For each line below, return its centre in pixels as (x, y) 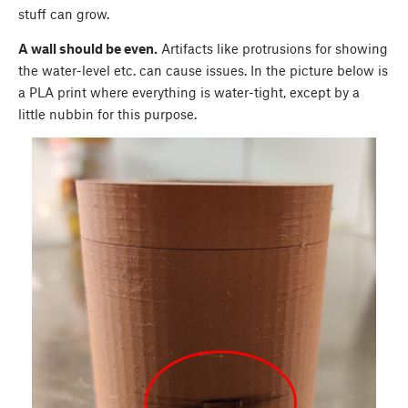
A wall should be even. (88, 48)
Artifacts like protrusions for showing (273, 48)
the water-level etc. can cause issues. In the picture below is (203, 70)
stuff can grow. (64, 13)
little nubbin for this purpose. (107, 113)
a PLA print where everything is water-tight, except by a (189, 92)
